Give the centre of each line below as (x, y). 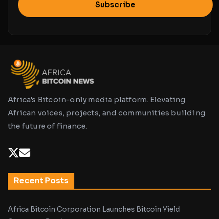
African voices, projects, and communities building (107, 113)
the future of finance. (48, 126)
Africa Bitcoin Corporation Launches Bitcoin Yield (94, 209)
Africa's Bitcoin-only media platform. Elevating (97, 99)
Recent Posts (41, 181)
